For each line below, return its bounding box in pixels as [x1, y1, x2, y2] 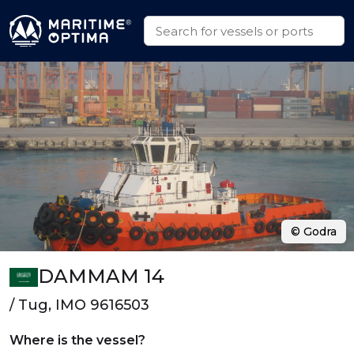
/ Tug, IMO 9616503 [9, 296, 149, 314]
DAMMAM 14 [37, 265, 164, 288]
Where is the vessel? [9, 333, 145, 348]
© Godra [291, 224, 337, 239]
